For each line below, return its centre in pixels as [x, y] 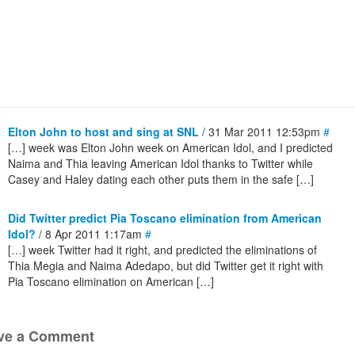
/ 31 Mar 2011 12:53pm [261, 132]
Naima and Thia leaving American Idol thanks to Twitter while [160, 163]
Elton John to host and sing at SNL [103, 132]
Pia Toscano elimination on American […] [111, 281]
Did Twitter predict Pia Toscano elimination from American [165, 218]
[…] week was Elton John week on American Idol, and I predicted [170, 147]
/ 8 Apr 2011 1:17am [90, 234]
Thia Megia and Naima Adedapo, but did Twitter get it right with [166, 265]
